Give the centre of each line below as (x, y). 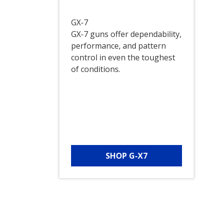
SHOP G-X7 (126, 156)
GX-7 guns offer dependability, (126, 34)
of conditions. (95, 69)
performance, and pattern (118, 46)
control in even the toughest (123, 58)
